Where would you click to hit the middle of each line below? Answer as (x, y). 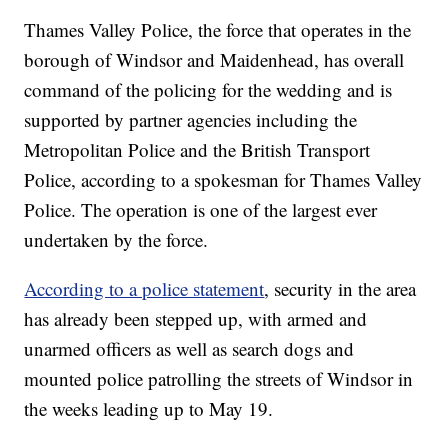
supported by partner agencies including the (191, 120)
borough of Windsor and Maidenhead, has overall (214, 60)
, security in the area (340, 289)
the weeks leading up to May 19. (149, 409)
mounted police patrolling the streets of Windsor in (219, 379)
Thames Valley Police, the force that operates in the (218, 30)
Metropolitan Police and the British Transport (197, 150)
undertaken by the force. (116, 240)
